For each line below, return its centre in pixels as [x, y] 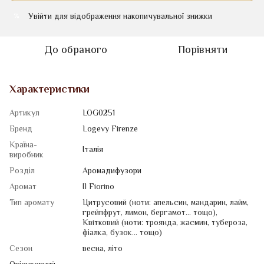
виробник [27, 155]
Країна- [23, 145]
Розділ [22, 171]
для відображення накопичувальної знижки [132, 17]
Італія [93, 150]
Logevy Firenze [110, 129]
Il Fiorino [98, 187]
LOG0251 [99, 113]
